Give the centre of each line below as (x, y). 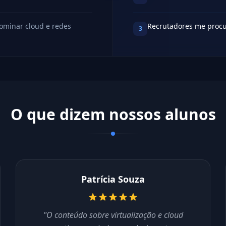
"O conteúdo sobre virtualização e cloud (113, 215)
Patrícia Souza (113, 179)
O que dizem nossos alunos (113, 114)
